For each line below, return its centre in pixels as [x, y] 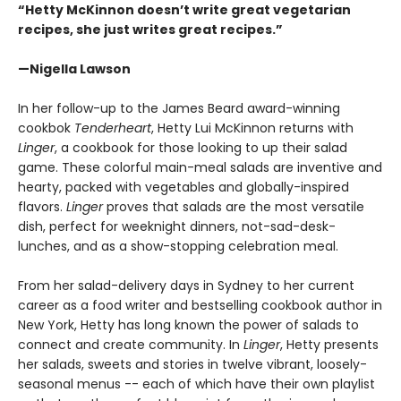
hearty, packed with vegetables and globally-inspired [183, 187]
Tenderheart [113, 128]
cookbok [46, 128]
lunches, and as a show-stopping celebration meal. [178, 246]
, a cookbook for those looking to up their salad [201, 148]
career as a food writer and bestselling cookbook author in [200, 305]
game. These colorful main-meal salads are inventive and [200, 167]
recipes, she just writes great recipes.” [150, 30]
